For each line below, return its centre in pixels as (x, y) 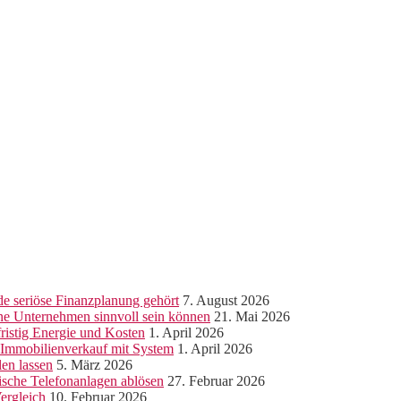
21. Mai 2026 (252, 316)
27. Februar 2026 (216, 380)
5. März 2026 (94, 364)
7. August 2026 (226, 300)
